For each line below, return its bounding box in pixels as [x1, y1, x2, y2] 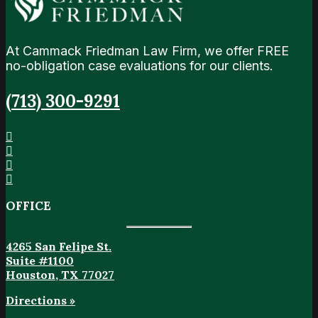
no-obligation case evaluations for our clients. [6, 58, 273, 74]
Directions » [6, 293, 75, 308]
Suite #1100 [6, 253, 74, 268]
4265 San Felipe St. [6, 239, 111, 254]
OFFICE [6, 198, 51, 214]
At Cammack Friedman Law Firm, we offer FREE [6, 43, 289, 59]
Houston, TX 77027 [6, 268, 114, 283]
